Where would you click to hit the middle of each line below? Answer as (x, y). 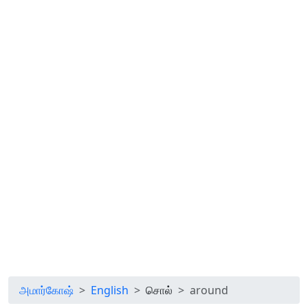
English (110, 290)
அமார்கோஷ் (46, 290)
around (209, 290)
